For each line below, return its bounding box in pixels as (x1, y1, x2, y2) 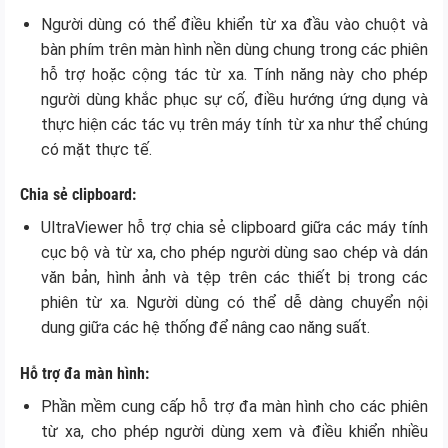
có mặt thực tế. (40, 139, 152, 159)
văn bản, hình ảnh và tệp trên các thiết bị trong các (40, 268, 428, 288)
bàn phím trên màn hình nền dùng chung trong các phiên (40, 39, 428, 59)
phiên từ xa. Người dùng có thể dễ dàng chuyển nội (40, 293, 428, 313)
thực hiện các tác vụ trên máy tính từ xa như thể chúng (40, 114, 428, 134)
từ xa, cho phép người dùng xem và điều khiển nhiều (40, 422, 428, 442)
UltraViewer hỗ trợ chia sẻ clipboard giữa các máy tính (40, 218, 428, 238)
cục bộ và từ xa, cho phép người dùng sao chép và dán (40, 243, 428, 263)
